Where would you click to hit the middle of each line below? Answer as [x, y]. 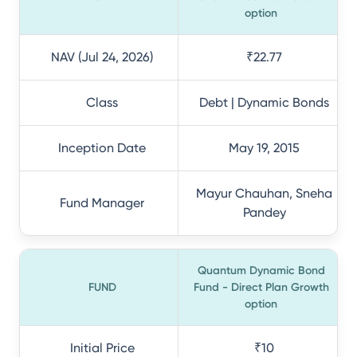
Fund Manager [102, 203]
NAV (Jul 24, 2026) [102, 57]
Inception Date [102, 148]
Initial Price [102, 348]
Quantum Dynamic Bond [261, 271]
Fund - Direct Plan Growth [261, 287]
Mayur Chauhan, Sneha [264, 193]
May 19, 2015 [264, 148]
